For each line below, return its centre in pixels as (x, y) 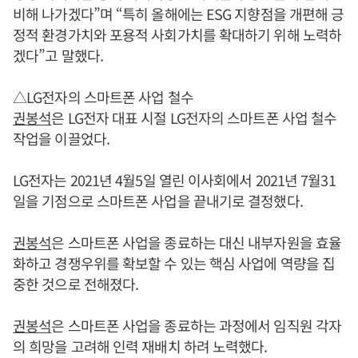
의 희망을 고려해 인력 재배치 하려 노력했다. (140, 346)
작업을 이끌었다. (61, 138)
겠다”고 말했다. (58, 55)
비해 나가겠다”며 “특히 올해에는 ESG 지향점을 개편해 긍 (179, 13)
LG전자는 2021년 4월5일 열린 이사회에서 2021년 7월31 (174, 179)
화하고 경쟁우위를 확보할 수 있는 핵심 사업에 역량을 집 (174, 263)
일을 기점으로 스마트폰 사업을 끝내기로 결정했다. (158, 200)
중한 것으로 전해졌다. (76, 283)
